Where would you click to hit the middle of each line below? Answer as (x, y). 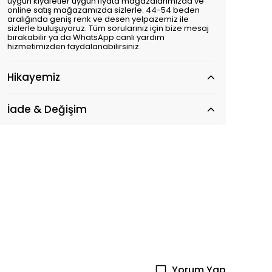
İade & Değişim (47, 109)
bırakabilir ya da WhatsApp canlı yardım (86, 37)
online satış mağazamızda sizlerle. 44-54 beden (104, 10)
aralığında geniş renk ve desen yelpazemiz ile (98, 19)
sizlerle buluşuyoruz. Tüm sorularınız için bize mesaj (108, 28)
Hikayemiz (34, 77)
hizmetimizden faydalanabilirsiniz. (74, 46)
